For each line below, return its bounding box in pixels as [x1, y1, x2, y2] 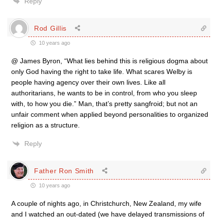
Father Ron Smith [34, 166, 94, 175]
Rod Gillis [34, 24, 67, 32]
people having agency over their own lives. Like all [11, 78, 165, 86]
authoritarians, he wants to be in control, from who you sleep [11, 89, 197, 97]
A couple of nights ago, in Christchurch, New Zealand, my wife [11, 200, 201, 207]
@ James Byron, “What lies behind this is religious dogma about [11, 57, 208, 65]
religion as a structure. [11, 121, 80, 129]
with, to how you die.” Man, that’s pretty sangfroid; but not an [11, 100, 198, 108]
